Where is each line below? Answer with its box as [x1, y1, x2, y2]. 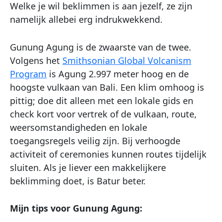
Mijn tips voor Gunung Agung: [10, 202, 142, 215]
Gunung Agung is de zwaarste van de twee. [10, 41, 191, 53]
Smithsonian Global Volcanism [62, 54, 191, 66]
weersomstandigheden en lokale [10, 121, 147, 133]
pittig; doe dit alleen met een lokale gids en [10, 94, 193, 107]
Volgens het [10, 54, 62, 66]
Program [10, 67, 47, 80]
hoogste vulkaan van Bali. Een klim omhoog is [10, 81, 204, 93]
